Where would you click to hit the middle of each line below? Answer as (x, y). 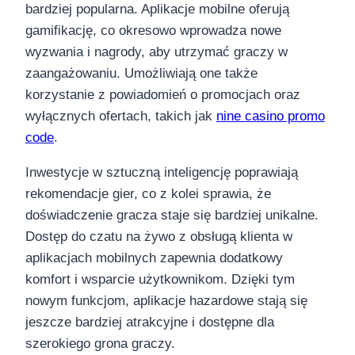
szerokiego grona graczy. (100, 343)
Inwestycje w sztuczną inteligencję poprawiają (162, 172)
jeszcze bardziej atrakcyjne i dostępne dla (150, 322)
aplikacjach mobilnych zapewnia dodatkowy (154, 258)
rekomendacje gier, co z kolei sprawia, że (148, 193)
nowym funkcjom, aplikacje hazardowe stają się (166, 300)
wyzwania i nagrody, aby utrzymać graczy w (157, 52)
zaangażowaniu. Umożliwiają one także (141, 73)
